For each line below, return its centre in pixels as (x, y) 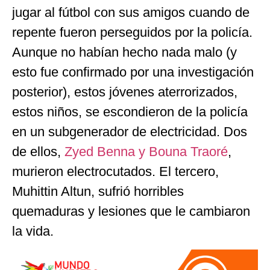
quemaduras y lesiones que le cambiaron (131, 211)
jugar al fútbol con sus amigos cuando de (131, 12)
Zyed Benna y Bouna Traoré (146, 151)
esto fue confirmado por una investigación (133, 72)
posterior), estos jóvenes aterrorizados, (125, 92)
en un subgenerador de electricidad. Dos (130, 131)
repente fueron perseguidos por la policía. (132, 32)
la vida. (33, 231)
